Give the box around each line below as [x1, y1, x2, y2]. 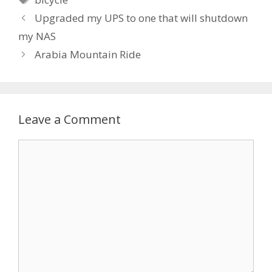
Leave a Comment [18, 111, 121, 128]
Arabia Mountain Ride [35, 47, 141, 62]
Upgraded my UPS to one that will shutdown [35, 11, 248, 25]
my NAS [18, 29, 56, 44]
